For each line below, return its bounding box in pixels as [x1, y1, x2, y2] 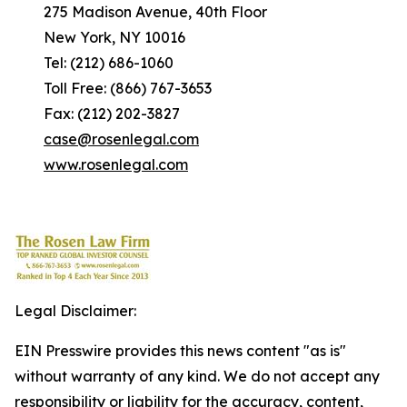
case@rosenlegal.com [44, 130, 199, 148]
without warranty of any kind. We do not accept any [15, 367, 380, 385]
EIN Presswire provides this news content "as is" [15, 342, 346, 360]
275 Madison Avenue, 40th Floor [15, 3, 267, 21]
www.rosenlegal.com [44, 155, 188, 174]
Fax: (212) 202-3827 [15, 104, 180, 123]
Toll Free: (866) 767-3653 [15, 79, 212, 97]
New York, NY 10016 [15, 28, 185, 46]
